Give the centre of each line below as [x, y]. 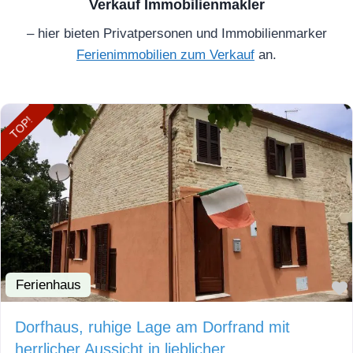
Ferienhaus [48, 284]
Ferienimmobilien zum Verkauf [165, 55]
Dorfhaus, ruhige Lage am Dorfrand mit [152, 327]
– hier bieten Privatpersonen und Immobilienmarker [176, 34]
